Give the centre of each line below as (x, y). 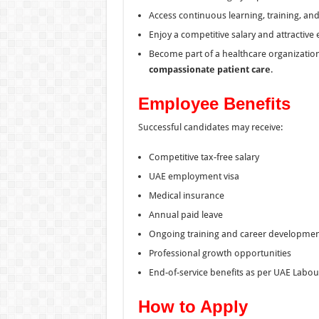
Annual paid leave (185, 214)
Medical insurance (186, 195)
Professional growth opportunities (220, 253)
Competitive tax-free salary (204, 157)
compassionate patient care (209, 69)
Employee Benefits (214, 103)
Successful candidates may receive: (210, 127)
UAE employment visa (194, 176)
